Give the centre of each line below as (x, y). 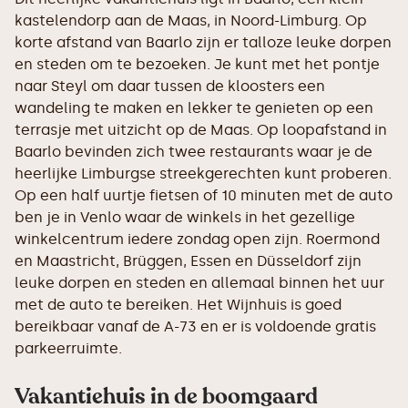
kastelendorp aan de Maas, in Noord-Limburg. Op (191, 20)
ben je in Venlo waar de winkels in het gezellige (185, 217)
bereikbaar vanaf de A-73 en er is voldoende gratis (195, 326)
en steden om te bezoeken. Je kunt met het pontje (197, 64)
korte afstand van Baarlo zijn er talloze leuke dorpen (203, 42)
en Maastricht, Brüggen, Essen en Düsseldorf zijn (188, 261)
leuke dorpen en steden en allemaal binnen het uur (199, 283)
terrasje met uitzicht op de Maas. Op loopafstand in (201, 130)
